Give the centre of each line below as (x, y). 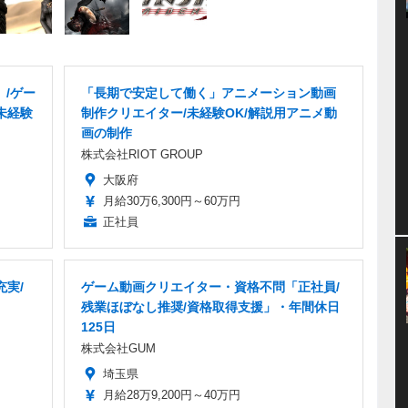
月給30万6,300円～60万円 (172, 200)
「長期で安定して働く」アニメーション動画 (209, 92)
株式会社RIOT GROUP (142, 154)
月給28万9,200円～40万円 (172, 394)
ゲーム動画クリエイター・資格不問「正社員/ (210, 286)
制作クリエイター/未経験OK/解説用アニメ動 (209, 112)
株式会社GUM (118, 348)
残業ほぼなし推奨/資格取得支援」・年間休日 (210, 306)
